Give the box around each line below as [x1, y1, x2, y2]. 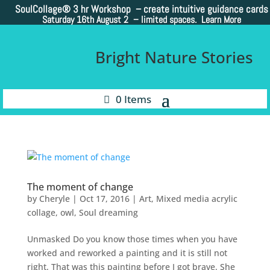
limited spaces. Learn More [141, 13, 242, 27]
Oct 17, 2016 [79, 193, 130, 205]
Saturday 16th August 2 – [42, 13, 142, 27]
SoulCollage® [15, 2, 71, 16]
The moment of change [27, 180, 133, 194]
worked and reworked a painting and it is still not [27, 247, 227, 259]
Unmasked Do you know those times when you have [27, 233, 237, 245]
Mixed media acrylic [155, 193, 237, 205]
